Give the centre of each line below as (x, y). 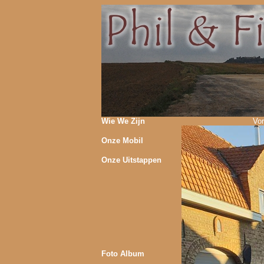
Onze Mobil (122, 141)
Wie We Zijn (123, 121)
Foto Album (123, 254)
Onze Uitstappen (131, 160)
